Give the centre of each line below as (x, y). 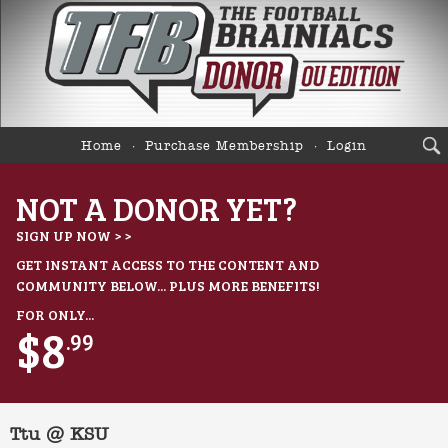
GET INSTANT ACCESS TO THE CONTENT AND (167, 265)
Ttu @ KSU (59, 435)
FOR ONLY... (55, 315)
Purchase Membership (224, 147)
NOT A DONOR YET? (156, 209)
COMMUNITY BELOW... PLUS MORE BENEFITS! (168, 286)
